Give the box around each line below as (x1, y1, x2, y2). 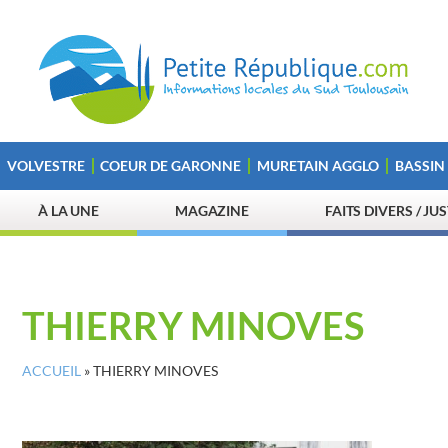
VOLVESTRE (6, 157, 85, 174)
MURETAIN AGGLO (256, 157, 379, 174)
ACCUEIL (22, 363, 81, 379)
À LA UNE (37, 202, 100, 219)
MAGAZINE (174, 202, 250, 219)
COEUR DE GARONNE (100, 157, 242, 174)
